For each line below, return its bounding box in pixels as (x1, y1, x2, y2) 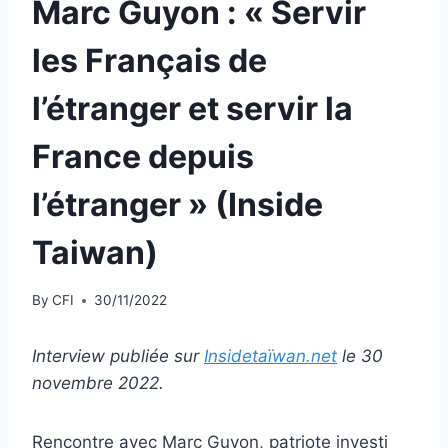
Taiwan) (32, 232, 158, 272)
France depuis (32, 136, 254, 176)
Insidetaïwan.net (204, 346, 337, 367)
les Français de (32, 40, 267, 80)
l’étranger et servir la (32, 88, 353, 128)
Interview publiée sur (32, 346, 204, 367)
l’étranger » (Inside (32, 184, 323, 224)
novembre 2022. (32, 373, 164, 394)
